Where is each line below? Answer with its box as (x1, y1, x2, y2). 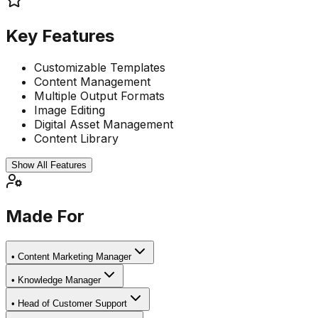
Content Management (34, 74, 150, 89)
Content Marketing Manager (18, 251, 131, 263)
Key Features (6, 25, 114, 46)
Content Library (34, 131, 119, 146)
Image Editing (34, 102, 105, 117)
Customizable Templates (34, 60, 165, 75)
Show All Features (11, 159, 87, 170)
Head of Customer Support (18, 298, 127, 309)
